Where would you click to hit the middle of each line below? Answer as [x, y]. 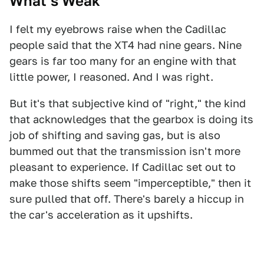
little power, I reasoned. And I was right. [111, 77]
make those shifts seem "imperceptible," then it [130, 183]
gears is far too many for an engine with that [123, 61]
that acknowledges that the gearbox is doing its [131, 119]
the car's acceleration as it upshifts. [101, 215]
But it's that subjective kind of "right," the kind [128, 103]
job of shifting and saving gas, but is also [115, 135]
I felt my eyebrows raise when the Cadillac [118, 29]
